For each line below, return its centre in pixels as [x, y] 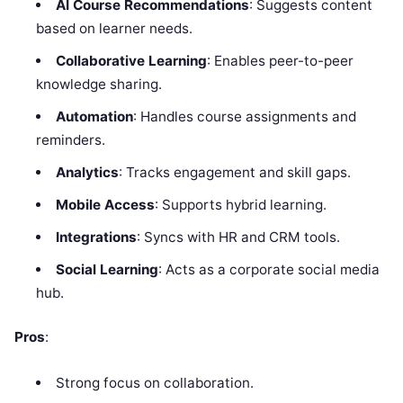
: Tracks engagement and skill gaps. [234, 173]
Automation [94, 117]
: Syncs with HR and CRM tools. [238, 237]
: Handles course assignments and [244, 117]
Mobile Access [105, 205]
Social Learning [107, 270]
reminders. [71, 140]
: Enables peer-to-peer [280, 61]
